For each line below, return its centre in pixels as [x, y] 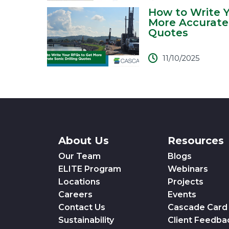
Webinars [188, 169]
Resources [196, 141]
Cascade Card [197, 207]
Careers [75, 194]
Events [182, 194]
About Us [84, 141]
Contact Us [82, 207]
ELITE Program [90, 169]
